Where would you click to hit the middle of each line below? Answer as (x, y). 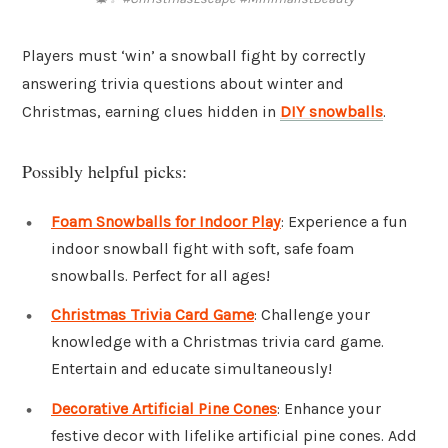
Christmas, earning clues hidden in (151, 112)
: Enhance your (329, 409)
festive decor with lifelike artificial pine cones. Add (234, 436)
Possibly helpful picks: (104, 170)
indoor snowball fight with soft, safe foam (202, 248)
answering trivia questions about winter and (183, 84)
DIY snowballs (331, 112)
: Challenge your (312, 315)
